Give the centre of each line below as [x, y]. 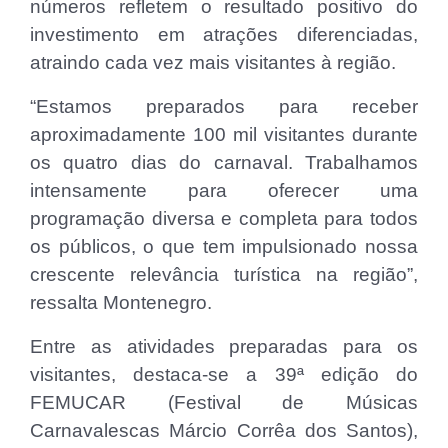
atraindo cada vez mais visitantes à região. [213, 63]
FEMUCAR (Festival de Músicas [224, 403]
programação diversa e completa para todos [224, 219]
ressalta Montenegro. [121, 303]
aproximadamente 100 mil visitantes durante [224, 135]
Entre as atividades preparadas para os [224, 347]
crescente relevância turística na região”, [224, 275]
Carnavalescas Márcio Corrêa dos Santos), [224, 431]
